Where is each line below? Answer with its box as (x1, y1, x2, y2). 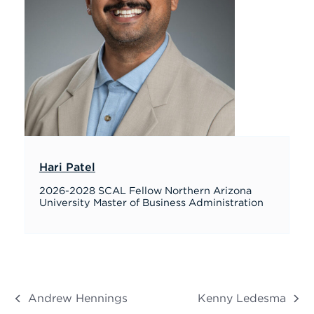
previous (15, 299, 62, 311)
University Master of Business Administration (39, 198, 264, 208)
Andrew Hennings (27, 293, 128, 304)
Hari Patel (39, 162, 95, 173)
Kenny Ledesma (198, 293, 287, 304)
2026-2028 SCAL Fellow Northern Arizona (39, 186, 252, 196)
